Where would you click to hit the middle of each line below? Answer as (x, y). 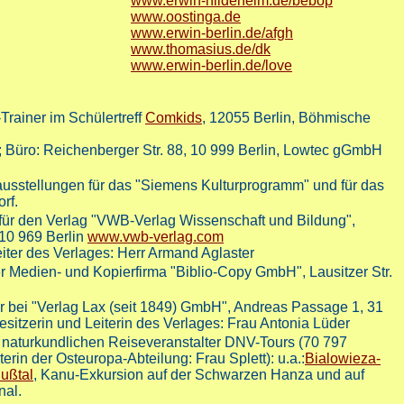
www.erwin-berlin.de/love (211, 66)
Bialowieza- (343, 359)
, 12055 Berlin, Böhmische (286, 118)
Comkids (174, 118)
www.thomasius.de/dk (201, 50)
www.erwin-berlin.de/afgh (212, 33)
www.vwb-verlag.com (156, 237)
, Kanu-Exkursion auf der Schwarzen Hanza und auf (199, 375)
